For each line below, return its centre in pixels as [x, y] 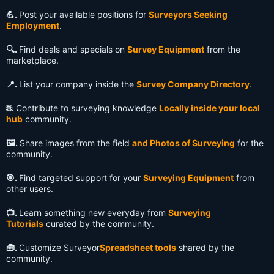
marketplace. [32, 61]
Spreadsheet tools [138, 248]
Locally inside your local [209, 108]
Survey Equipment [166, 50]
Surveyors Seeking [188, 15]
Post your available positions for [84, 15]
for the [249, 143]
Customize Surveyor [59, 248]
